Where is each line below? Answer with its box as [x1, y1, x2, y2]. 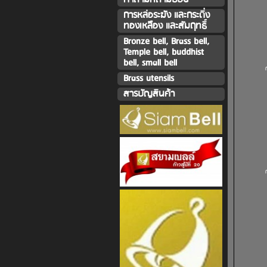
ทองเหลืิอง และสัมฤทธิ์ [123, 18, 207, 34]
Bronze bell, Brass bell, [123, 33, 209, 49]
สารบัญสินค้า [123, 86, 175, 102]
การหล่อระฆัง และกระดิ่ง [123, 7, 210, 23]
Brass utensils [123, 70, 174, 86]
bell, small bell [123, 55, 177, 71]
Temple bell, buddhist [123, 44, 204, 60]
